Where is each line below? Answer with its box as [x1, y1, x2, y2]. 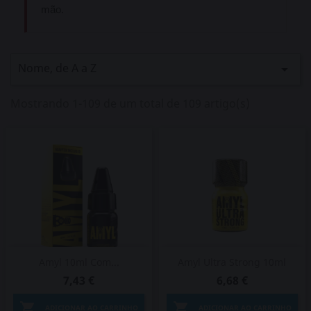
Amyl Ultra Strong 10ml [178, 255, 287, 269]
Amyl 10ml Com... [38, 255, 119, 269]
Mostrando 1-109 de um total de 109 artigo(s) [10, 96, 250, 111]
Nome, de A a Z [18, 60, 96, 76]
